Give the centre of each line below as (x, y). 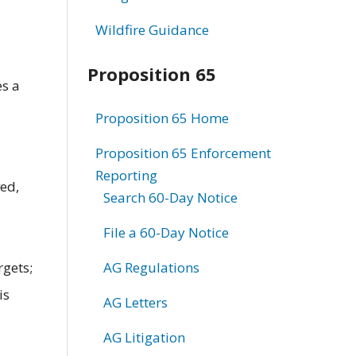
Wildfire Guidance (152, 29)
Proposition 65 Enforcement (183, 153)
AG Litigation (144, 337)
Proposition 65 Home (162, 118)
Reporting (126, 175)
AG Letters (135, 302)
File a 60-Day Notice (166, 232)
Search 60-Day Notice (170, 197)
